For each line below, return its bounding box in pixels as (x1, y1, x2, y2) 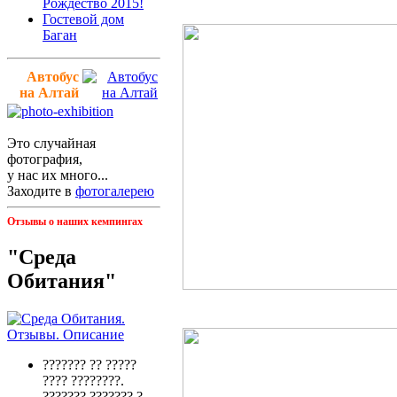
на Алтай (19, 84, 79, 100)
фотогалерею (75, 183, 154, 198)
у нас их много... (7, 167, 108, 183)
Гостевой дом (43, 11, 124, 27)
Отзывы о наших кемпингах (7, 214, 143, 228)
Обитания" (7, 269, 116, 293)
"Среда (7, 245, 76, 269)
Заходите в (7, 183, 75, 198)
